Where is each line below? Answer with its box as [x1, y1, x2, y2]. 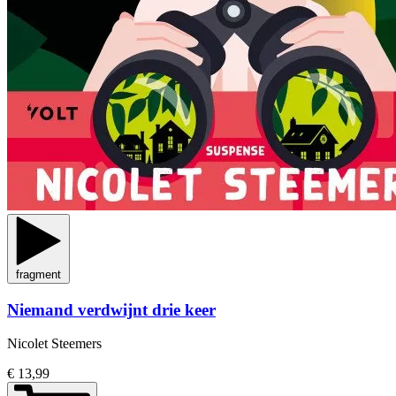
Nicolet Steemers [7, 336, 102, 352]
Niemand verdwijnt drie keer [7, 300, 216, 319]
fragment [16, 268, 61, 281]
